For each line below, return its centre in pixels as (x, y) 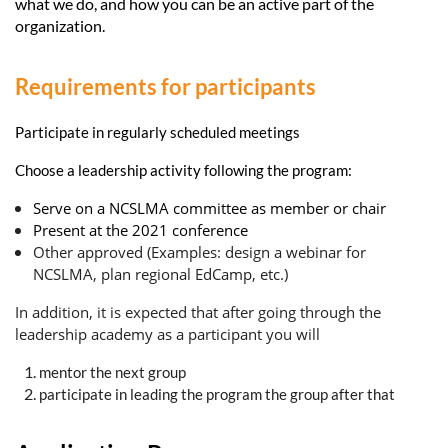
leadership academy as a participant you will (167, 333)
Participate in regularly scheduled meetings (157, 131)
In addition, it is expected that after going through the (198, 311)
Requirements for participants (165, 86)
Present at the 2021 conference (140, 229)
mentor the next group (112, 371)
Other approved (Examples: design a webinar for (199, 251)
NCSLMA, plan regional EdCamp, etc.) (160, 273)
